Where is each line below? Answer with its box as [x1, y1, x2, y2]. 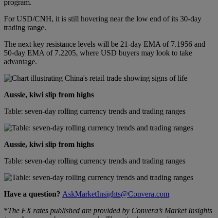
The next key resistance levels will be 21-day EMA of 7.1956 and [4, 39, 205, 48]
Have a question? [4, 189, 60, 198]
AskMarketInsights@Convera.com [62, 189, 169, 198]
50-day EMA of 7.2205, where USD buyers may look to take [4, 48, 192, 57]
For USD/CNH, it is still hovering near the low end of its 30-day [4, 14, 201, 23]
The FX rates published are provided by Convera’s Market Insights [8, 206, 212, 215]
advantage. [4, 57, 37, 66]
